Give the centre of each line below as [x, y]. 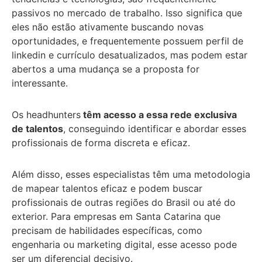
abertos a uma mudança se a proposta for [106, 69]
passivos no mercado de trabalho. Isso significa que [127, 13]
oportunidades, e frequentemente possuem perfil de [127, 41]
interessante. [41, 83]
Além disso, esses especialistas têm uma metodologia [131, 174]
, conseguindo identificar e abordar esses [155, 128]
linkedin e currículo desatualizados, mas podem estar [130, 55]
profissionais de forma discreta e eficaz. [101, 142]
